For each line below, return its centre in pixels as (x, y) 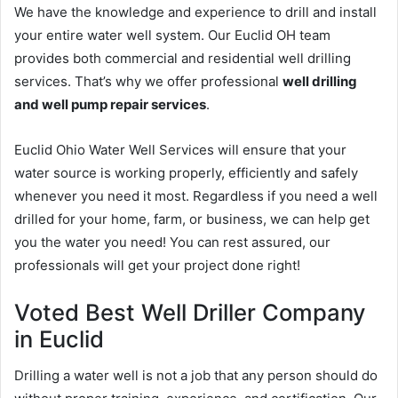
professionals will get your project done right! (157, 265)
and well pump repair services (110, 104)
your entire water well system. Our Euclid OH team (172, 35)
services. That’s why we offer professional (148, 81)
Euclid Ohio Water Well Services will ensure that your (180, 149)
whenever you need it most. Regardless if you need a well (196, 195)
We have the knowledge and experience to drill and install (195, 12)
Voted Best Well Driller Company (190, 312)
